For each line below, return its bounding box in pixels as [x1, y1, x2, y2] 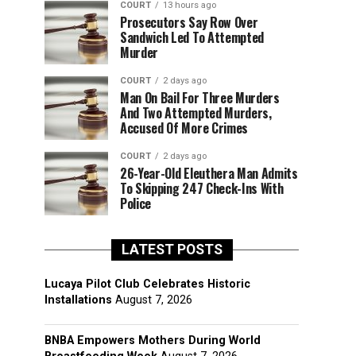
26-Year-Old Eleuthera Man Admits [120, 164, 298, 183]
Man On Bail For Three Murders [120, 88, 280, 107]
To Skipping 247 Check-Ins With [120, 179, 284, 198]
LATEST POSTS [121, 242, 222, 257]
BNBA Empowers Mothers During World [44, 334, 261, 347]
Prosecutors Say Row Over [120, 13, 258, 32]
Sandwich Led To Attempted [120, 28, 264, 47]
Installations [44, 293, 112, 307]
